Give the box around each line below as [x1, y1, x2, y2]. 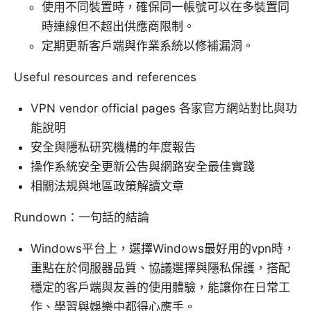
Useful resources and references [14, 70, 196, 85]
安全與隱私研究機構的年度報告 [31, 140, 196, 155]
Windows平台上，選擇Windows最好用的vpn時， [31, 242, 295, 256]
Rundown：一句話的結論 [14, 210, 149, 225]
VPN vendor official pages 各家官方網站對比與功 [31, 101, 297, 116]
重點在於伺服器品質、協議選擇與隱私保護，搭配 [31, 261, 290, 276]
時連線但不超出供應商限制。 [42, 19, 195, 34]
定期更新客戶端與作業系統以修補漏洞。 [42, 39, 254, 53]
